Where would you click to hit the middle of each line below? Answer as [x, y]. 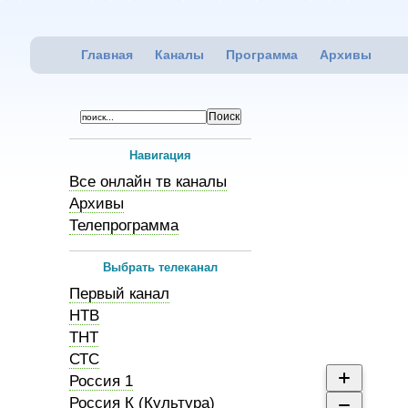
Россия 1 [101, 381]
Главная [107, 55]
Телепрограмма [124, 225]
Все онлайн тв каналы [148, 182]
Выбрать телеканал [160, 267]
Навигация [160, 155]
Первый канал [119, 294]
